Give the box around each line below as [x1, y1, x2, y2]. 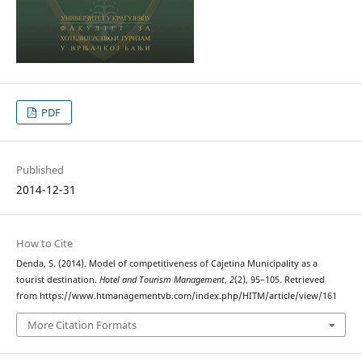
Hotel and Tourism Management [99, 274, 225, 286]
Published [15, 162, 64, 178]
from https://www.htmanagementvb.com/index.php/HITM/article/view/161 [15, 290, 337, 302]
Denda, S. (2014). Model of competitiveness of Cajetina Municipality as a [15, 258, 318, 270]
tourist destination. [15, 274, 99, 286]
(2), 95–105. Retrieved [234, 274, 325, 286]
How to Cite [15, 236, 73, 251]
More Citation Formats [27, 317, 137, 332]
